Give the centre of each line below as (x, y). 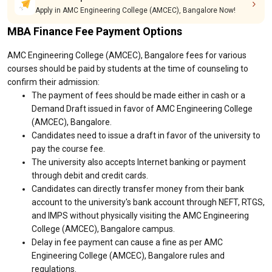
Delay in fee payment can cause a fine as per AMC (127, 242)
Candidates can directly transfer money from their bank (138, 189)
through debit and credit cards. (90, 175)
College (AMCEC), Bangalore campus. (103, 229)
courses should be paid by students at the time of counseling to (128, 69)
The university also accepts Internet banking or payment (139, 162)
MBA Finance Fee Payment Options (95, 31)
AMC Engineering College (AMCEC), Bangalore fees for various (127, 55)
